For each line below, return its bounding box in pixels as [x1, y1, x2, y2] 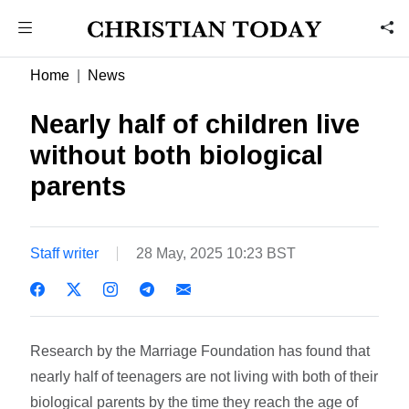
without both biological [30, 141, 324, 170]
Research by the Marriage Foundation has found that [30, 342, 371, 359]
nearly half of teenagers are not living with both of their [30, 368, 379, 384]
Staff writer [30, 245, 100, 261]
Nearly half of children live [30, 110, 361, 139]
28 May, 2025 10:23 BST [136, 245, 297, 261]
